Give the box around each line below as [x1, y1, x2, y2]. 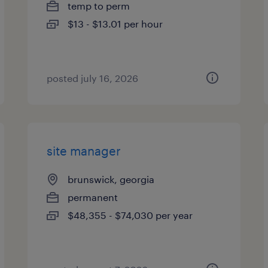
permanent [68, 191, 118, 203]
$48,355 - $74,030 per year [68, 209, 193, 221]
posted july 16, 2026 [47, 72, 139, 84]
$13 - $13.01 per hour [68, 18, 163, 29]
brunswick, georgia [68, 173, 155, 185]
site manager [47, 144, 121, 158]
